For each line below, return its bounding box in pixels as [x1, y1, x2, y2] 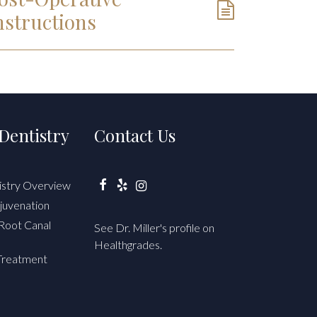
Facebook [94, 192, 144, 206]
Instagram [132, 194, 183, 207]
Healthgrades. [94, 238, 162, 252]
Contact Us [94, 124, 175, 147]
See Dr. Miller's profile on [94, 221, 214, 235]
